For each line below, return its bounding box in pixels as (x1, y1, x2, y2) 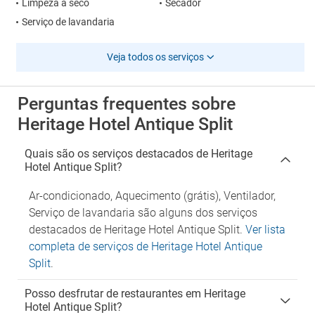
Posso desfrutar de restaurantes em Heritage (25, 287, 245, 300)
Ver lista (245, 223, 285, 236)
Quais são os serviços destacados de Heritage (25, 147, 252, 160)
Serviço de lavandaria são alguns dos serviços (29, 206, 257, 219)
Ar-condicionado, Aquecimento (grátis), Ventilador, (29, 189, 276, 202)
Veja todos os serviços (106, 51, 204, 63)
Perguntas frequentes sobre (18, 94, 236, 114)
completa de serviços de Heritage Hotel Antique (29, 240, 262, 253)
